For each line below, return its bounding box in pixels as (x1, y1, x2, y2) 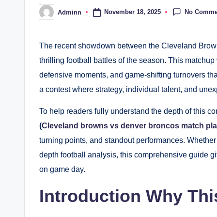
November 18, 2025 (104, 8, 161, 16)
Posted (39, 11, 60, 19)
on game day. (39, 165, 85, 174)
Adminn (58, 8, 81, 16)
